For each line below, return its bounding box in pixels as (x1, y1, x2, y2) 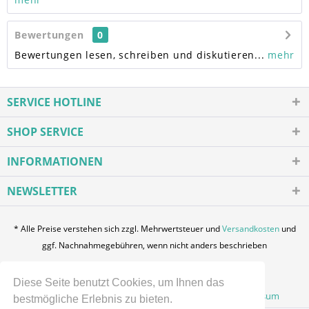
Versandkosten (221, 223, 279, 235)
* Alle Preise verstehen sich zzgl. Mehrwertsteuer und (13, 223, 222, 235)
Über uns (154, 266, 192, 279)
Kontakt (206, 266, 240, 279)
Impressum (232, 290, 279, 303)
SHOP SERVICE (7, 124, 83, 139)
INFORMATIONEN (7, 154, 103, 169)
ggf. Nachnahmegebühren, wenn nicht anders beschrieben (42, 239, 267, 252)
